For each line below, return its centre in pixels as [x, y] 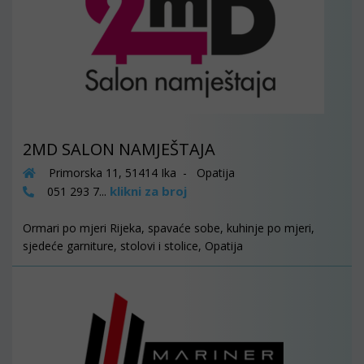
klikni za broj [148, 191]
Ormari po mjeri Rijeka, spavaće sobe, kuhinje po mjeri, [169, 228]
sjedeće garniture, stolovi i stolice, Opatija [133, 246]
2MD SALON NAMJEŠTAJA [119, 149]
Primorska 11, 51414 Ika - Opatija [140, 173]
